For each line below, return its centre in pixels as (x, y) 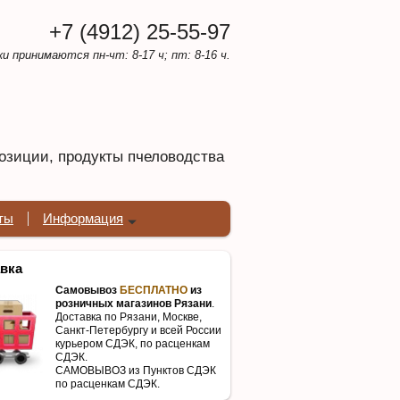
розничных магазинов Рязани (133, 303)
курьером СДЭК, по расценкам (133, 343)
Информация (83, 218)
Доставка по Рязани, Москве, (129, 317)
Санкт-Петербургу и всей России (138, 330)
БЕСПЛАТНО (154, 290)
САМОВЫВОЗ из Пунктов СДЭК (136, 370)
